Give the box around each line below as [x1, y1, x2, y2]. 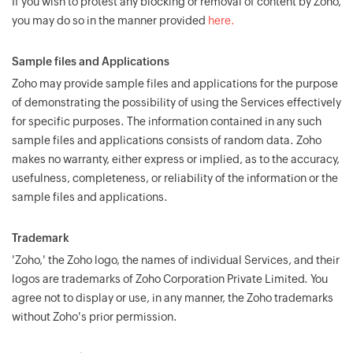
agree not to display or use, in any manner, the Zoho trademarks [12, 292, 333, 304]
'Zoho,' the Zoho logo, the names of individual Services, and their [12, 254, 340, 266]
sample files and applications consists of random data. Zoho [12, 134, 321, 147]
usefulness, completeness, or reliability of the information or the [12, 172, 338, 184]
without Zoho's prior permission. [12, 310, 177, 323]
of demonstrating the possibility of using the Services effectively [12, 96, 341, 109]
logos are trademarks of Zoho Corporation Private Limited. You [12, 273, 328, 285]
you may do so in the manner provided [12, 14, 208, 27]
